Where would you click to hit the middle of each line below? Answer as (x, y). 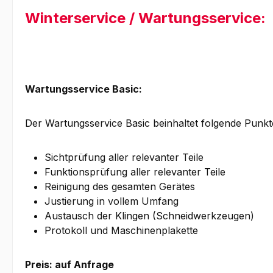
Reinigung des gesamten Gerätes (120, 187)
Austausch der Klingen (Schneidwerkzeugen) (149, 216)
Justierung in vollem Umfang (112, 201)
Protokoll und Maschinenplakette (121, 231)
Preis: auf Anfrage (69, 265)
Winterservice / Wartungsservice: (145, 18)
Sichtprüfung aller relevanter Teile (124, 158)
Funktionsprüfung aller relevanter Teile (135, 172)
